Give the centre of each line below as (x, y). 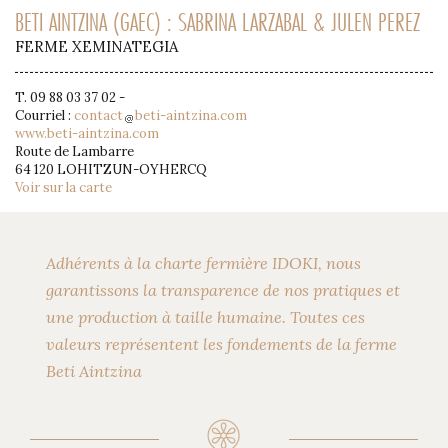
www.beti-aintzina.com (87, 133)
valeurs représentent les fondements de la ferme (221, 343)
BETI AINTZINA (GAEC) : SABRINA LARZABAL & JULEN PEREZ (217, 21)
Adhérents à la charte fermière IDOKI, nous (203, 262)
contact (98, 115)
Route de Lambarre (74, 151)
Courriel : (44, 115)
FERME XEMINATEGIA (96, 46)
